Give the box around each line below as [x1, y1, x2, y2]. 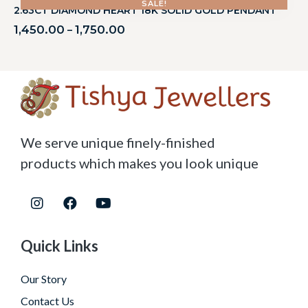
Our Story [21, 272, 67, 286]
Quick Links [21, 236, 98, 256]
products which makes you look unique [21, 155, 258, 172]
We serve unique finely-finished [21, 134, 215, 151]
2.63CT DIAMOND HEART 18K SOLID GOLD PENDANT [14, 3, 276, 16]
